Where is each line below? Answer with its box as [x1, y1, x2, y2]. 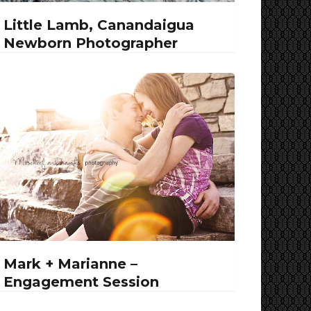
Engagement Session [3, 273, 159, 290]
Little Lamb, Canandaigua [3, 16, 194, 33]
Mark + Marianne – [3, 255, 137, 272]
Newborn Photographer [3, 34, 178, 51]
